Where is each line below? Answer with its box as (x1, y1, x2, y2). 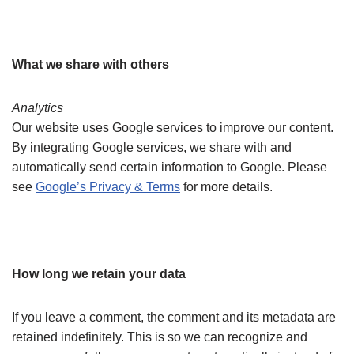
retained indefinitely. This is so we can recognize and (12, 330, 307, 344)
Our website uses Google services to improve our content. (12, 121, 333, 134)
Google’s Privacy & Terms (36, 180, 180, 194)
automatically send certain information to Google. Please (12, 160, 327, 174)
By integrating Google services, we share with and (12, 141, 292, 154)
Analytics (12, 101, 63, 115)
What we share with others (12, 58, 169, 71)
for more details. (180, 180, 273, 194)
